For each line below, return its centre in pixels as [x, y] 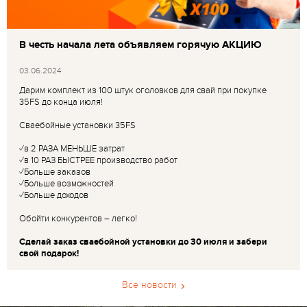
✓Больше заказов [55, 172]
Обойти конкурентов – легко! [78, 218]
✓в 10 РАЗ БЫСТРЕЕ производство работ [98, 160]
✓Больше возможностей [66, 183]
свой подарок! [49, 253]
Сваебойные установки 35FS [77, 125]
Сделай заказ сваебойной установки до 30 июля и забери [143, 242]
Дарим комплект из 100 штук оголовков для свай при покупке [143, 90]
